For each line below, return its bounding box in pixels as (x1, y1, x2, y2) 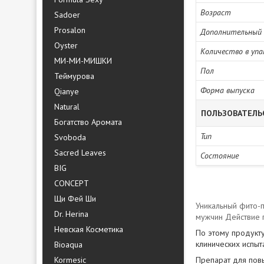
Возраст (200, 7, 231, 18)
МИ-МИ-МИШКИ (54, 55, 112, 66)
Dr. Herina (54, 209, 88, 219)
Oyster (54, 40, 78, 51)
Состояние (200, 150, 239, 161)
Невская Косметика (54, 224, 123, 235)
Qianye (54, 86, 79, 97)
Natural (54, 101, 80, 112)
